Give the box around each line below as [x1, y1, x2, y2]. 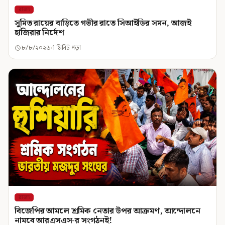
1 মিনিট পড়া [52, 43, 81, 53]
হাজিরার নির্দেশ [15, 26, 64, 40]
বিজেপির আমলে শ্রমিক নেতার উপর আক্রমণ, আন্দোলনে [15, 204, 200, 218]
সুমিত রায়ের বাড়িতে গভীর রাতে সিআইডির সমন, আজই [15, 17, 191, 30]
